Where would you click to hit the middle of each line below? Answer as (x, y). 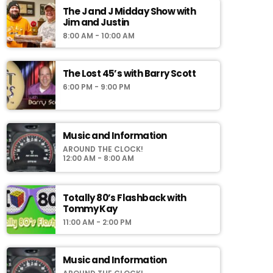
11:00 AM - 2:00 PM (97, 222)
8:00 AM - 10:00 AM (99, 35)
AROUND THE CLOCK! (103, 149)
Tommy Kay (90, 208)
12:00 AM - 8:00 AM (98, 158)
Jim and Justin (96, 22)
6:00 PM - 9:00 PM (97, 87)
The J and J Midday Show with (129, 11)
